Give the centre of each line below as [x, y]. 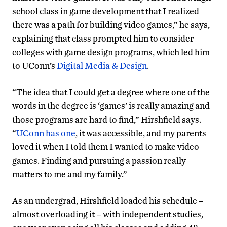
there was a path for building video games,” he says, [111, 24]
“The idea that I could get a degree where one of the [111, 92]
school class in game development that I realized [106, 11]
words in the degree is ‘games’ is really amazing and [111, 105]
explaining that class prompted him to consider [103, 38]
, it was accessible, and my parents [141, 133]
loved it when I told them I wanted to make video [106, 146]
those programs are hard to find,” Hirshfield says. [107, 119]
